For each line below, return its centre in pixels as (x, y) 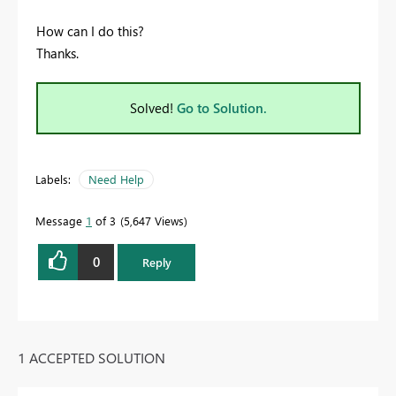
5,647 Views (154, 220)
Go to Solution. (222, 107)
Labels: (53, 179)
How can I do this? (90, 30)
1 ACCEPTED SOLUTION (91, 357)
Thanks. (57, 53)
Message (61, 220)
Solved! (153, 107)
